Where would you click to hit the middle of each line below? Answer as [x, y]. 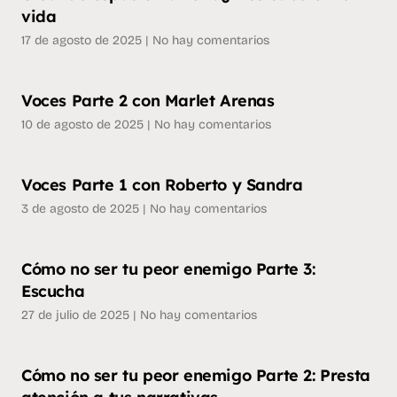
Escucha [53, 291]
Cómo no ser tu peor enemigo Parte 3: [168, 269]
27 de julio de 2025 [77, 315]
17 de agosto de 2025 [83, 40]
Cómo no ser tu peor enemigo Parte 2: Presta [196, 375]
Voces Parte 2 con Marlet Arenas [148, 101]
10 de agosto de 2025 [84, 125]
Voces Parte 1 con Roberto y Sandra [162, 185]
